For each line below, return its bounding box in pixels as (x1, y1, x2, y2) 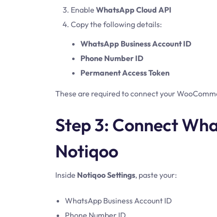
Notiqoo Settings (77, 170, 135, 180)
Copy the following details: (71, 19, 162, 29)
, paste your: (135, 170, 177, 180)
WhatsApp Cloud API (96, 5, 171, 15)
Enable (71, 5, 96, 15)
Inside (55, 170, 77, 180)
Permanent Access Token (80, 68, 170, 77)
